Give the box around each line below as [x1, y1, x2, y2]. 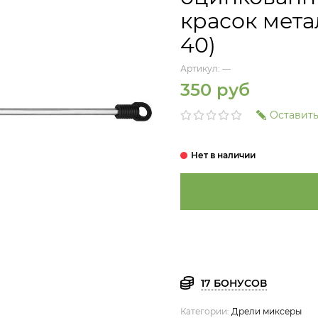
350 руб [180, 79, 250, 100]
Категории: [180, 305, 231, 317]
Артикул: [180, 63, 222, 74]
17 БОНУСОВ [200, 276, 267, 290]
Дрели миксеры [231, 305, 302, 317]
